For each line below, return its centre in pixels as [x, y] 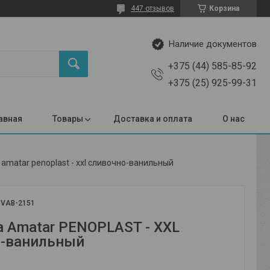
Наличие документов [213, 44]
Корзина [224, 8]
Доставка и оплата [153, 119]
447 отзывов [152, 8]
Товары [68, 119]
